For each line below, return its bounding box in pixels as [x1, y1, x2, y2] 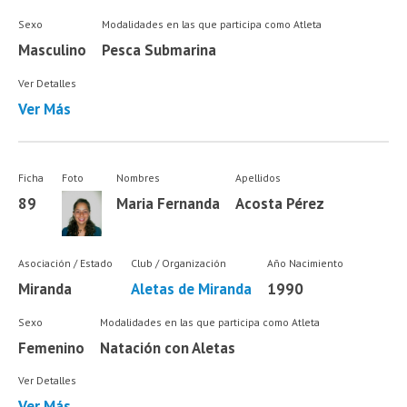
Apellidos [235, 170, 282, 184]
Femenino [18, 337, 85, 358]
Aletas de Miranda [130, 279, 252, 300]
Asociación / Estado [18, 256, 114, 271]
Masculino [18, 40, 87, 61]
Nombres [116, 170, 161, 184]
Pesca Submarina [101, 40, 216, 61]
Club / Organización [130, 256, 226, 271]
